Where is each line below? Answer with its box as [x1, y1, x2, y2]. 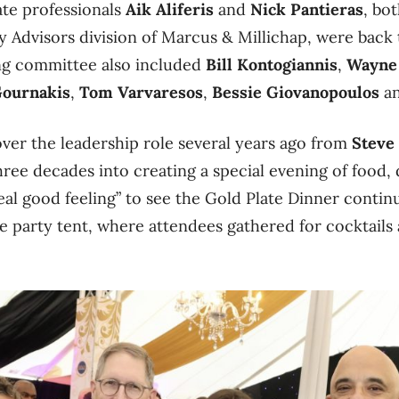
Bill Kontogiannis [206, 53, 338, 75]
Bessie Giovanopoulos [212, 81, 379, 102]
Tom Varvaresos [79, 81, 203, 102]
